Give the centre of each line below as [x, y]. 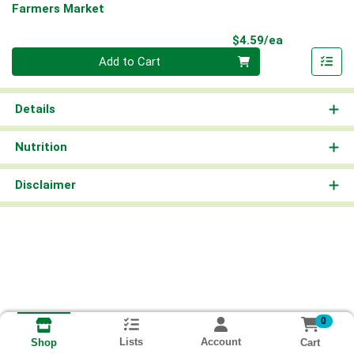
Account [220, 342]
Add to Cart [130, 62]
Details [35, 109]
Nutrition [41, 147]
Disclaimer [45, 185]
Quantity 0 [38, 56]
